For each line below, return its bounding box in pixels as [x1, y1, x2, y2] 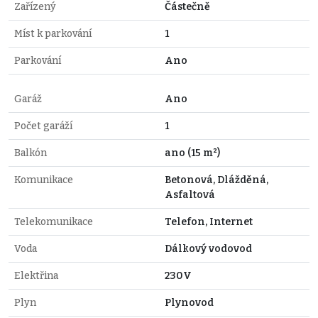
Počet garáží [14, 119, 72, 132]
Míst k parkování [14, 27, 92, 40]
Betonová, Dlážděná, [165, 173, 268, 186]
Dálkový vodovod [165, 242, 252, 255]
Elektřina [14, 269, 58, 282]
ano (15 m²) [165, 146, 220, 159]
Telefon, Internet [165, 215, 253, 228]
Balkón [14, 146, 47, 159]
